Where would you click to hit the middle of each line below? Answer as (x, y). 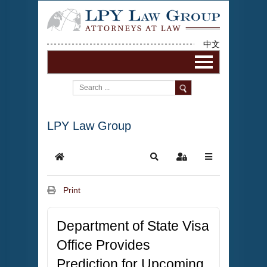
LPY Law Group (89, 126)
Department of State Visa (133, 226)
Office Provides (103, 245)
